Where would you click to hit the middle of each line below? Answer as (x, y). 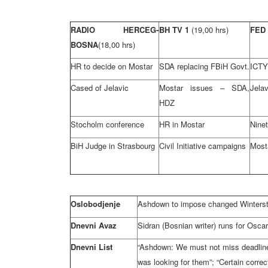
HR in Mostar (182, 124)
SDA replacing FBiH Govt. (204, 66)
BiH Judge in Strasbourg (113, 146)
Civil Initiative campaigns (202, 146)
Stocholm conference (107, 124)
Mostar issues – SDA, (204, 88)
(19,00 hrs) (210, 30)
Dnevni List (92, 247)
